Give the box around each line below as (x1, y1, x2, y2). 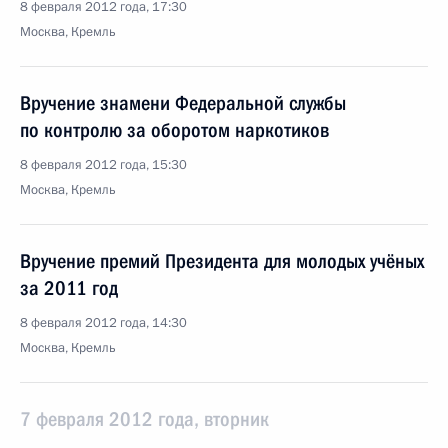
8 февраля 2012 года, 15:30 (20, 156, 187, 174)
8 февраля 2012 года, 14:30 (20, 314, 187, 332)
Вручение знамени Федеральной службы (20, 91, 346, 115)
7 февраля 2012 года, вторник (20, 407, 269, 431)
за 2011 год (20, 276, 118, 300)
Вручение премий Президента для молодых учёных (20, 249, 424, 273)
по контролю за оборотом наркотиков (20, 118, 329, 142)
